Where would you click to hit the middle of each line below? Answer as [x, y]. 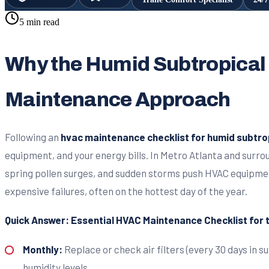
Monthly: [42, 249]
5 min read [39, 22]
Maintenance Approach [118, 99]
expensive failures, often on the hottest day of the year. [126, 191]
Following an [33, 137]
